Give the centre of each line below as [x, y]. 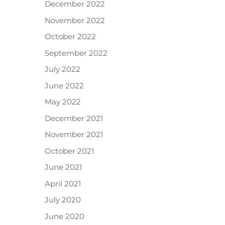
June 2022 [65, 85]
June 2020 [65, 216]
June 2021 [64, 167]
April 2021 [63, 183]
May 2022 [63, 102]
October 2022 [71, 37]
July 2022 [63, 69]
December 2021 [74, 118]
